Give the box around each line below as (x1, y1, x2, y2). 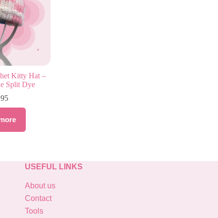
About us (25, 182, 55, 190)
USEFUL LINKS (25, 162, 83, 171)
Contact (25, 194, 52, 203)
